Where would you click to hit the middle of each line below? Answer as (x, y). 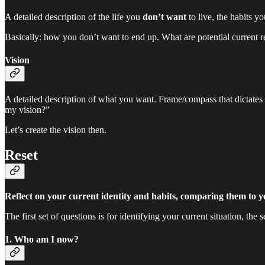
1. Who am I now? (42, 240)
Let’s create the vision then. (56, 130)
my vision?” (27, 110)
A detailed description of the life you (74, 17)
